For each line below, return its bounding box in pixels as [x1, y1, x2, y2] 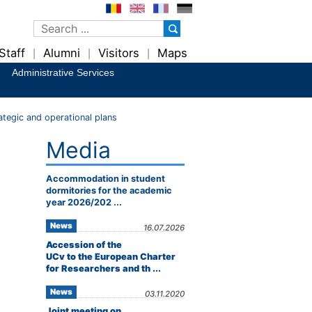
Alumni [43, 46, 80, 60]
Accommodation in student [46, 173, 165, 184]
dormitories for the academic [46, 185, 172, 196]
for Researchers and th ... [46, 263, 161, 274]
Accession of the [46, 240, 122, 250]
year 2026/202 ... [46, 197, 122, 208]
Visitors [98, 46, 139, 60]
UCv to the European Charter [46, 251, 175, 262]
